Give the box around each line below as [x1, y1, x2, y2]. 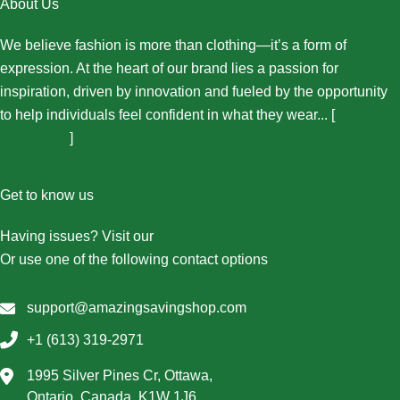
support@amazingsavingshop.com [27, 300, 246, 316]
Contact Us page [157, 229, 263, 245]
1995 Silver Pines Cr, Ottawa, [27, 368, 212, 384]
